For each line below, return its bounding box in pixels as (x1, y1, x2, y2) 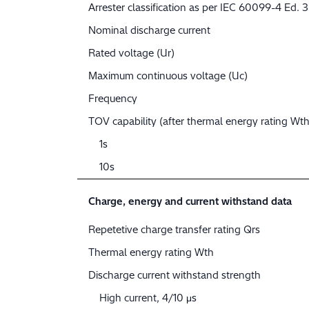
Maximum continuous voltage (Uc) (88, 70, 248, 83)
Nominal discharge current (88, 24, 210, 37)
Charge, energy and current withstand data (88, 195, 292, 208)
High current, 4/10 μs (99, 292, 197, 305)
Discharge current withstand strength (88, 269, 261, 282)
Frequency (88, 92, 137, 106)
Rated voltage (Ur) (88, 47, 175, 60)
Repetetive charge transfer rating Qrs (88, 223, 260, 237)
